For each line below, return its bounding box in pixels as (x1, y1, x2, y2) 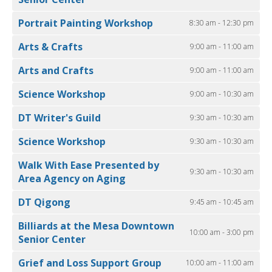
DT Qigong (18, 195, 70, 209)
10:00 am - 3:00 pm (189, 227, 254, 238)
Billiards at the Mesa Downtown (18, 219, 174, 233)
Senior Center (18, 233, 86, 246)
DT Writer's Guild (18, 111, 101, 125)
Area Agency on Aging (18, 172, 126, 186)
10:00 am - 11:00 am (186, 257, 254, 268)
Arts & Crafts (18, 40, 83, 54)
